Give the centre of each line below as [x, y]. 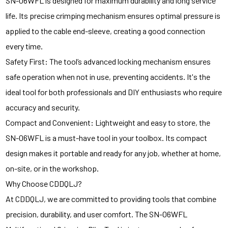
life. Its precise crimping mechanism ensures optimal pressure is [113, 16]
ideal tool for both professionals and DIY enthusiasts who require [114, 92]
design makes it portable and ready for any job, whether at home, [113, 153]
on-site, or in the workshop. [52, 168]
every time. [24, 46]
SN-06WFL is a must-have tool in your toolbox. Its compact [107, 138]
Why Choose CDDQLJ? [44, 183]
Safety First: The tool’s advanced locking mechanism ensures [108, 61]
